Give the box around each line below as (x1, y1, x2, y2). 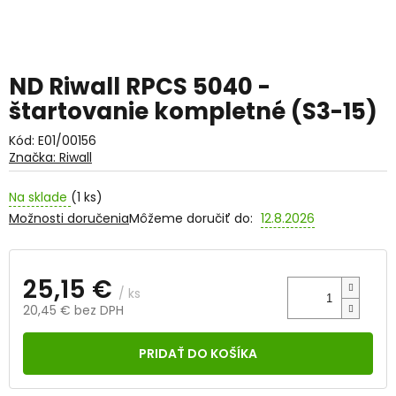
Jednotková (22, 325, 95, 344)
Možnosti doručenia (9, 209, 129, 228)
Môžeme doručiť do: (129, 209, 253, 228)
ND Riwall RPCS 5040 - (9, 71, 270, 103)
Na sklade (9, 188, 71, 207)
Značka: (9, 148, 59, 167)
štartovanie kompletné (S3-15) (9, 95, 377, 128)
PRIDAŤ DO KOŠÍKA (139, 345, 257, 363)
